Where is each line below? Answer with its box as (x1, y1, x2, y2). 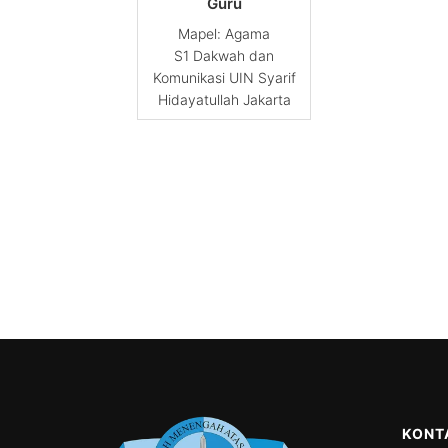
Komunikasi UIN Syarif (152, 69, 296, 87)
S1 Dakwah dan (174, 47, 274, 65)
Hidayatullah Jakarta (157, 91, 291, 109)
